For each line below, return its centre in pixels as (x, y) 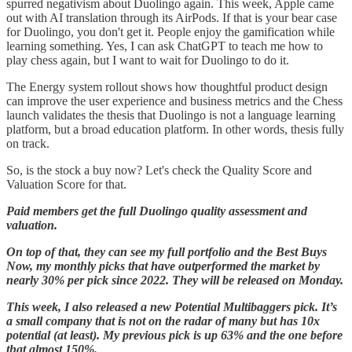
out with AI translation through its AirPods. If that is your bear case (172, 17)
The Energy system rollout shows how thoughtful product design (167, 86)
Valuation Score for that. (66, 184)
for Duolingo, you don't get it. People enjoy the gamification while (170, 31)
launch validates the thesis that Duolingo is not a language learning (171, 115)
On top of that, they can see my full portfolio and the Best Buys (167, 251)
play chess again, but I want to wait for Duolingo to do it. (148, 60)
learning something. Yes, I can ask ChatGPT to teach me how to (165, 46)
